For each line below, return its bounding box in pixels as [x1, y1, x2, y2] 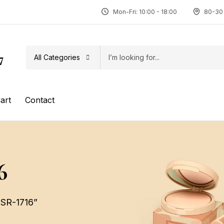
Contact [25, 94, 55, 105]
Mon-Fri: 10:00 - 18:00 [112, 8, 177, 15]
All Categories [33, 52, 80, 61]
